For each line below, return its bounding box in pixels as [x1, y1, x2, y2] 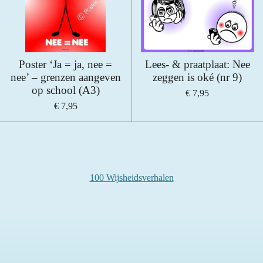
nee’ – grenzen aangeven [10, 71, 121, 84]
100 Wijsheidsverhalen [89, 173, 174, 183]
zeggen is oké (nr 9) [153, 71, 242, 84]
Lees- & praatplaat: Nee [144, 58, 250, 71]
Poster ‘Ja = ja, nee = [19, 58, 113, 71]
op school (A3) [31, 84, 100, 97]
